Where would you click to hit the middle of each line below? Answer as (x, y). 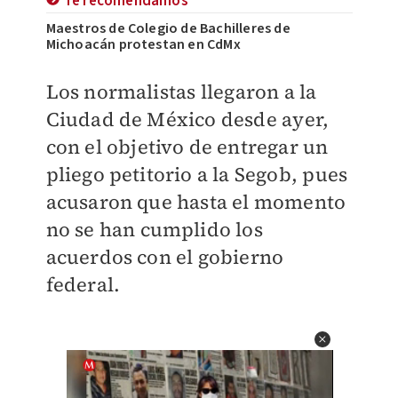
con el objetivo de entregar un (187, 147)
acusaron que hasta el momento (196, 202)
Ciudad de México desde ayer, (187, 119)
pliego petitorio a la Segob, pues (197, 174)
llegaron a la (259, 92)
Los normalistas (123, 92)
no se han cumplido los (154, 229)
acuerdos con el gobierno (165, 257)
